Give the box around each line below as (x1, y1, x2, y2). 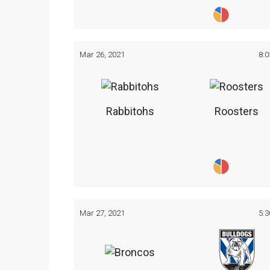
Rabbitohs (105, 105, 154, 118)
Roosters (215, 105, 259, 118)
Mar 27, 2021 (80, 208, 125, 218)
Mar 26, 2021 (80, 49, 125, 59)
